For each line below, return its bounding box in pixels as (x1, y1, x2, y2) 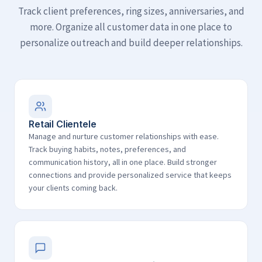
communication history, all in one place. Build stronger (29, 157, 217, 167)
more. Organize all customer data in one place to (30, 20, 232, 33)
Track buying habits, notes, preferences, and (29, 144, 186, 154)
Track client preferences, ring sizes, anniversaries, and (18, 5, 244, 18)
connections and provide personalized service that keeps (29, 170, 232, 180)
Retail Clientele (29, 118, 96, 130)
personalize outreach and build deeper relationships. (19, 36, 243, 49)
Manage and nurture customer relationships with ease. (29, 131, 219, 142)
